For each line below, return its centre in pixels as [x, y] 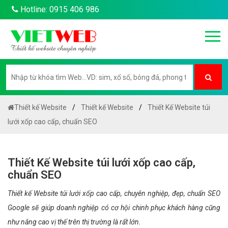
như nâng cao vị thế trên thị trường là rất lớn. [74, 222]
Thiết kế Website [40, 107]
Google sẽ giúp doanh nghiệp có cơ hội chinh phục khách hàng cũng [114, 208]
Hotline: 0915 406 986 [59, 9]
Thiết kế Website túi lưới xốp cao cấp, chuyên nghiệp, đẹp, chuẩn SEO [114, 193]
